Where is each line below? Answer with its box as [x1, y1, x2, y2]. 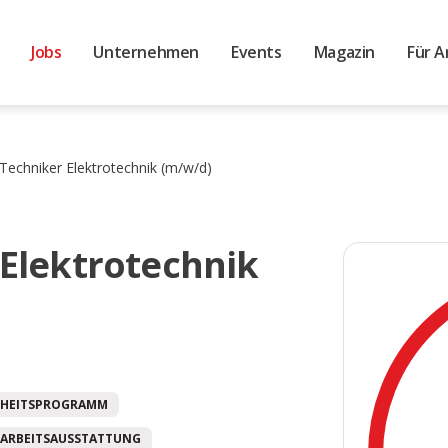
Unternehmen [93, 40, 200, 63]
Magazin [313, 40, 375, 63]
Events [231, 40, 282, 63]
